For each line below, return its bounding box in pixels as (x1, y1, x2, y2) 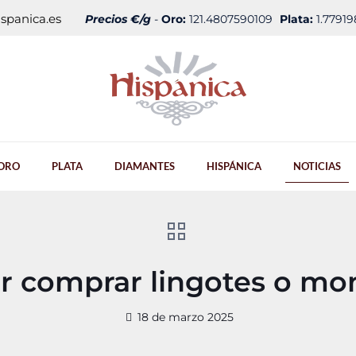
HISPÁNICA (207, 160, 261, 172)
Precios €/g (85, 12, 151, 26)
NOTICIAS (293, 160, 341, 172)
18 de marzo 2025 (137, 310, 234, 324)
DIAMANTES (114, 160, 175, 172)
